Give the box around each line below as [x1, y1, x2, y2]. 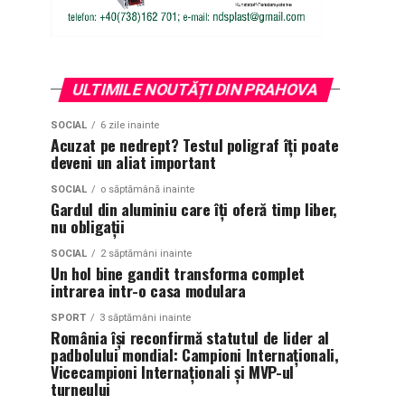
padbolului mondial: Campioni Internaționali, [51, 342, 339, 366]
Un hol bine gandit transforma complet [51, 260, 305, 285]
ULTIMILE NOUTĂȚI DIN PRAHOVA [70, 80, 321, 99]
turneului [51, 376, 110, 400]
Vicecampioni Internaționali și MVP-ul [51, 359, 294, 383]
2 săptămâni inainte [100, 247, 192, 259]
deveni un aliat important [51, 149, 216, 174]
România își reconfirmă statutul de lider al [51, 325, 329, 349]
